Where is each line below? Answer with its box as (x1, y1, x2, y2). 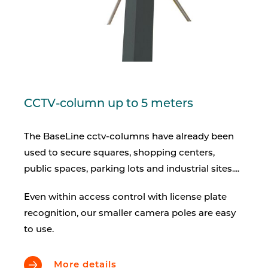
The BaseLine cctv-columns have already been (24, 133, 234, 142)
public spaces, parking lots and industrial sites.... (24, 165, 239, 174)
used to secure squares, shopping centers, (24, 149, 215, 158)
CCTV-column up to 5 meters (24, 98, 193, 110)
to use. (24, 226, 54, 234)
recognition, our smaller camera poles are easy (24, 209, 236, 218)
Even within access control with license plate (24, 193, 227, 202)
